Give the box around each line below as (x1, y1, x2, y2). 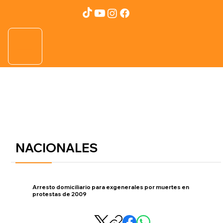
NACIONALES (15, 140, 99, 156)
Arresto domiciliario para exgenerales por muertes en (32, 183, 190, 191)
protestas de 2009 (32, 190, 87, 198)
